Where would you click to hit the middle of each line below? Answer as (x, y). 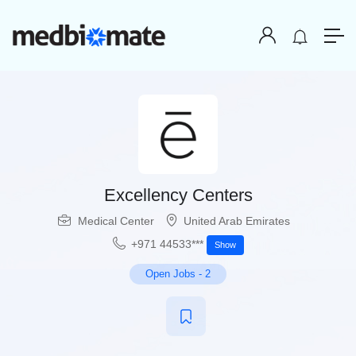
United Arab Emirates (237, 221)
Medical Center (116, 221)
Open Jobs (170, 274)
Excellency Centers (178, 195)
